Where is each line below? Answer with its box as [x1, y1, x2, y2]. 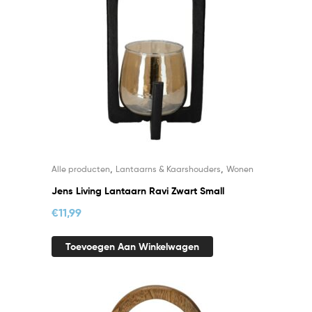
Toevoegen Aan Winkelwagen [65, 240, 199, 253]
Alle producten [52, 164, 110, 175]
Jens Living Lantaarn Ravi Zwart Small [52, 185, 224, 198]
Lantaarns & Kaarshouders [116, 164, 221, 175]
